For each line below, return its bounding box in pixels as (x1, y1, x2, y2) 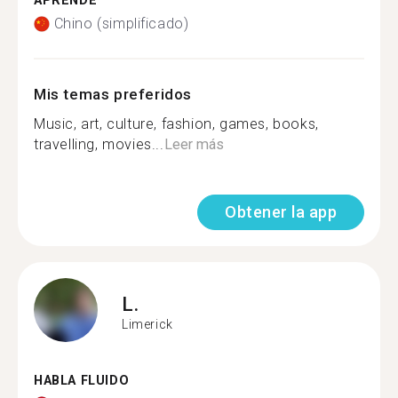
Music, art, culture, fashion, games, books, (34, 115, 319, 132)
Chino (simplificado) (53, 15, 189, 32)
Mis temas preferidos (34, 85, 192, 103)
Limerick (122, 316, 173, 331)
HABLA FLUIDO (34, 373, 130, 388)
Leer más (163, 136, 224, 153)
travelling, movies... (34, 136, 164, 153)
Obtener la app (225, 203, 337, 221)
